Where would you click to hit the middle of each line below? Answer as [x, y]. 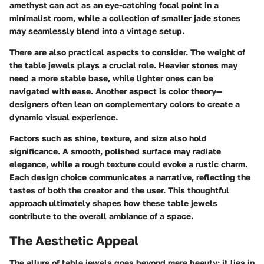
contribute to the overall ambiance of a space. [101, 216]
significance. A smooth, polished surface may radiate [115, 151]
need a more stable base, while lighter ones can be [111, 78]
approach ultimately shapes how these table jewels [113, 203]
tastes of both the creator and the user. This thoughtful [119, 190]
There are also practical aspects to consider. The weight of [127, 52]
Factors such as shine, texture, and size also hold [108, 138]
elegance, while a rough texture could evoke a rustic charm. [128, 164]
